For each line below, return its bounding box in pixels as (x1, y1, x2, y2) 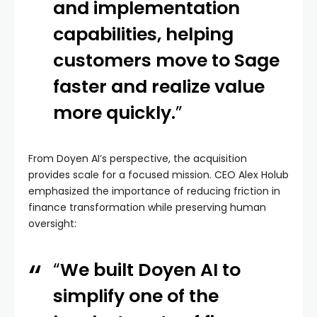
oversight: (28, 217, 76, 231)
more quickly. (53, 100, 176, 126)
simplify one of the (53, 284, 219, 309)
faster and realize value (53, 74, 265, 100)
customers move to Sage (53, 48, 280, 74)
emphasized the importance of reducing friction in (28, 184, 280, 199)
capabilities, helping (53, 22, 234, 47)
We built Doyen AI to (60, 258, 241, 283)
